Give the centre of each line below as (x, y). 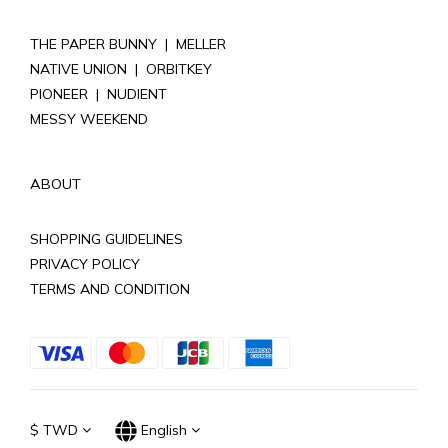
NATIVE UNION (78, 68)
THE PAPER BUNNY (93, 43)
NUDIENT (137, 93)
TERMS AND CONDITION (110, 288)
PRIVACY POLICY (85, 263)
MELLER (201, 43)
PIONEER (59, 93)
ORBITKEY (179, 68)
